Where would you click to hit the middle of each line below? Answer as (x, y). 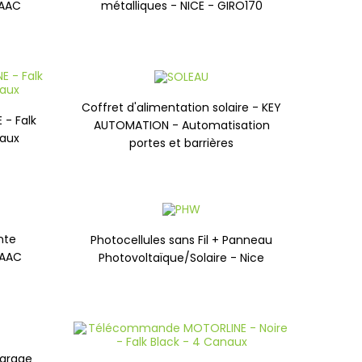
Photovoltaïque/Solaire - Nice (182, 257)
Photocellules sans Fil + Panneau (182, 240)
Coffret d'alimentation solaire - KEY (182, 107)
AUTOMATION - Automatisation (181, 125)
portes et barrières (182, 143)
